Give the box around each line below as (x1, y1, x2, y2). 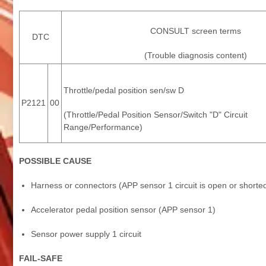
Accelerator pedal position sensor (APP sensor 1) (31, 204, 216, 214)
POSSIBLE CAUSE (19, 156, 91, 166)
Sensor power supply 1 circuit (31, 229, 141, 239)
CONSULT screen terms (150, 26, 241, 36)
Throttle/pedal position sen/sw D (64, 85, 184, 95)
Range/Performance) (64, 122, 142, 132)
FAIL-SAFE (19, 253, 62, 263)
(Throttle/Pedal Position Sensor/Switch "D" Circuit (64, 109, 248, 119)
